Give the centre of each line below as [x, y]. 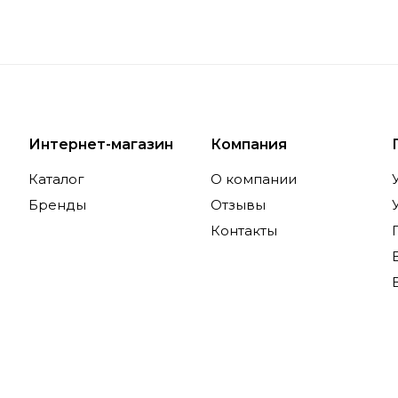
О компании [253, 179]
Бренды [57, 205]
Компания [248, 145]
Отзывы [238, 205]
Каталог [56, 179]
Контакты [243, 231]
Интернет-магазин [101, 145]
